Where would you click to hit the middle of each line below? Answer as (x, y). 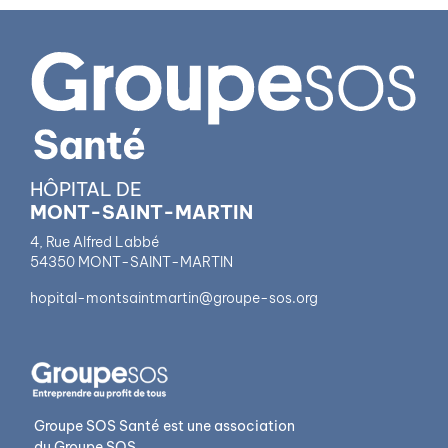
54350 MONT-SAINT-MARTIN (131, 261)
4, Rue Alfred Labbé (94, 241)
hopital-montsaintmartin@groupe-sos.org (174, 297)
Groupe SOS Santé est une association (164, 425)
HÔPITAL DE (86, 188)
